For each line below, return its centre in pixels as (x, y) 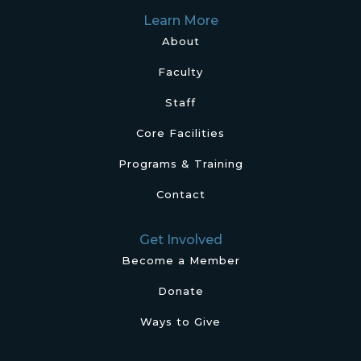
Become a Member (180, 260)
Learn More (180, 20)
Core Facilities (180, 133)
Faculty (180, 72)
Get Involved (180, 239)
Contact (180, 194)
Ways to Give (180, 322)
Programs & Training (180, 164)
